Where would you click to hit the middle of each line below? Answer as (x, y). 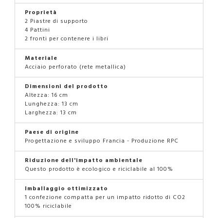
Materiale (41, 58)
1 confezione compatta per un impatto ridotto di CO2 (105, 197)
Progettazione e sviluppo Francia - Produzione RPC (102, 141)
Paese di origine (52, 132)
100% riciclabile (48, 206)
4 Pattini (37, 30)
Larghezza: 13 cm (51, 112)
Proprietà (41, 12)
